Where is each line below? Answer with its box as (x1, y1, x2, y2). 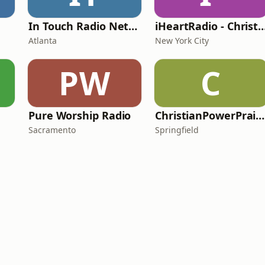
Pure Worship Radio (28, 108, 131, 122)
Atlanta (28, 35, 57, 46)
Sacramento (28, 124, 76, 135)
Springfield (155, 124, 199, 135)
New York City (155, 35, 209, 46)
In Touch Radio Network (128, 19, 138, 33)
